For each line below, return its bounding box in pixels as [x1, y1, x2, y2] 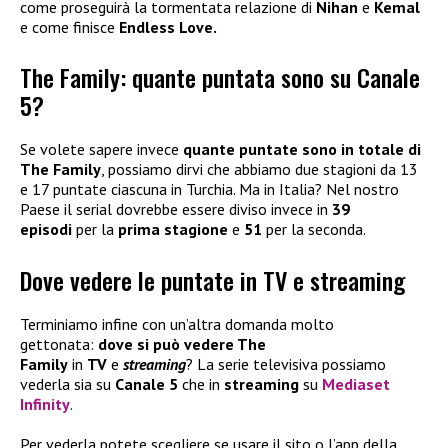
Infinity [20, 393, 70, 414]
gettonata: [20, 333, 98, 354]
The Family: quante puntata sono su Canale [20, 59, 420, 96]
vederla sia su [20, 373, 115, 394]
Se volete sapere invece [20, 139, 179, 160]
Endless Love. [119, 16, 217, 37]
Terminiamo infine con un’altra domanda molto [20, 313, 334, 334]
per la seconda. [262, 219, 366, 240]
